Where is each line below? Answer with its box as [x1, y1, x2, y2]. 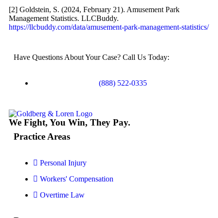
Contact [28, 74, 52, 82]
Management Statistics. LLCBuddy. [9, 14, 119, 22]
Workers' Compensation [40, 175, 113, 183]
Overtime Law [40, 191, 85, 199]
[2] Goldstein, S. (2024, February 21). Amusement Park [9, 5, 180, 14]
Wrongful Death [67, 21, 117, 30]
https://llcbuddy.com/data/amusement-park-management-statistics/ [9, 23, 209, 31]
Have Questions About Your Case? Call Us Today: [14, 53, 169, 61]
